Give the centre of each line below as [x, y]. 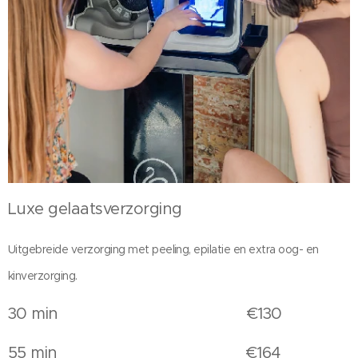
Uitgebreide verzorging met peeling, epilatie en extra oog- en [163, 249]
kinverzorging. [43, 276]
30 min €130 [145, 314]
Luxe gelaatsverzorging [97, 209]
